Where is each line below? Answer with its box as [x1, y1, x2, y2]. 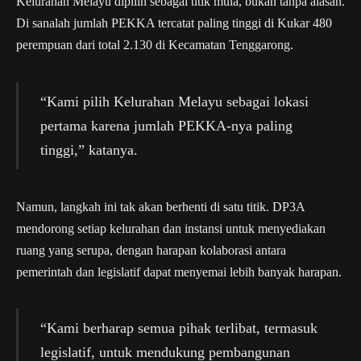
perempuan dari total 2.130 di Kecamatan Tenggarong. [16, 37, 293, 52]
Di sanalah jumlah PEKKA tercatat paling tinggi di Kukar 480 [16, 15, 332, 30]
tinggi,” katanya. [39, 141, 138, 158]
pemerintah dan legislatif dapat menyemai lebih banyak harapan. [16, 264, 342, 279]
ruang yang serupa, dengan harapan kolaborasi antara [16, 243, 286, 257]
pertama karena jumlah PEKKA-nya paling [39, 117, 293, 134]
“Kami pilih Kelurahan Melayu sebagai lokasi [39, 93, 309, 110]
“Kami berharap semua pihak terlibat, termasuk [39, 320, 317, 337]
